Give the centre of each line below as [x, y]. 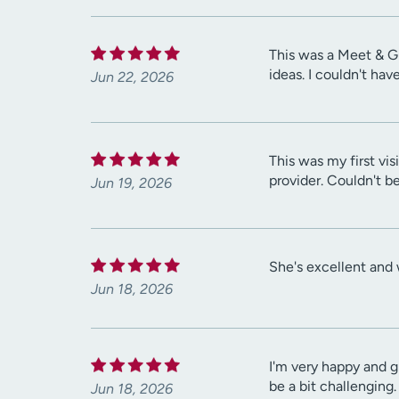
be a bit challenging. [333, 387]
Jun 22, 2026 [132, 77]
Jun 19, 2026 [131, 183]
